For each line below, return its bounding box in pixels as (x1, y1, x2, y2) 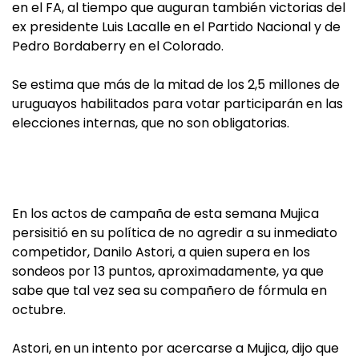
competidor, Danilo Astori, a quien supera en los (12, 243, 310, 261)
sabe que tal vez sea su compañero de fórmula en (12, 281, 327, 300)
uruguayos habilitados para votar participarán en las (12, 95, 343, 113)
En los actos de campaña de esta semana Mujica (12, 204, 319, 223)
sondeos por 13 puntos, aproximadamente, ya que (12, 262, 324, 280)
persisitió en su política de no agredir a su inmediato (12, 224, 337, 242)
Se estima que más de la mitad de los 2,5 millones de (12, 75, 340, 94)
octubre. (12, 301, 66, 319)
